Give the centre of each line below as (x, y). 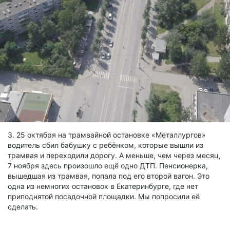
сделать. (23, 206)
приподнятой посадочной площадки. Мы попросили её (104, 196)
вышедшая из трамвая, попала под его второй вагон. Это (109, 176)
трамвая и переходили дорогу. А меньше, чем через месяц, (114, 155)
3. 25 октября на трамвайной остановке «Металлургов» (107, 135)
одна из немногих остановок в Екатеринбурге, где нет (103, 186)
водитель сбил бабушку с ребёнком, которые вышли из (106, 145)
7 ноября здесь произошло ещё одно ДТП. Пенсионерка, (108, 165)
